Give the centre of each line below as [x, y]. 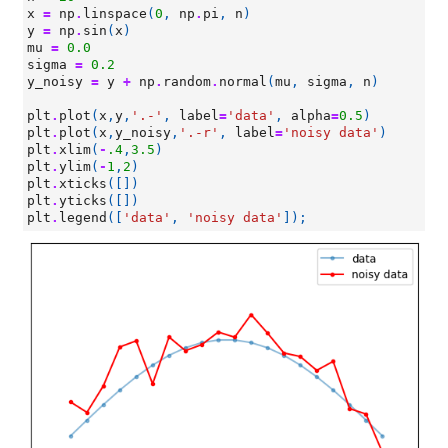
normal [243, 81]
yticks [83, 200]
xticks [83, 183]
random [187, 81]
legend [83, 217]
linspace [115, 13]
